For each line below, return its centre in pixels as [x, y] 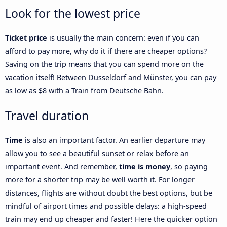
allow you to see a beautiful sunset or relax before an [97, 154]
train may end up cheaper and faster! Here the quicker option [111, 219]
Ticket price [26, 38]
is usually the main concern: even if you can [123, 38]
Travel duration [47, 116]
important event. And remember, [62, 167]
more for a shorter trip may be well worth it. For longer [100, 180]
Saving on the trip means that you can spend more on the [104, 64]
